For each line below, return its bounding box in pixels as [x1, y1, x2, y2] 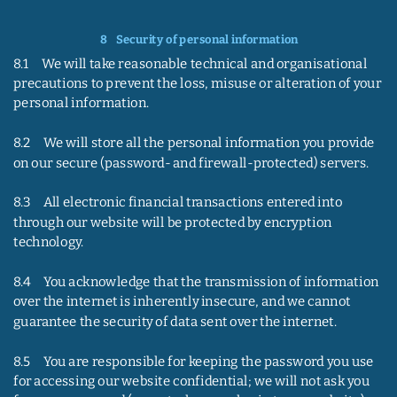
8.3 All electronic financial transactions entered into [12, 194, 346, 211]
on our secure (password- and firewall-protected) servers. [12, 154, 370, 171]
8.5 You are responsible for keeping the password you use [12, 353, 377, 370]
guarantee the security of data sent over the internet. [12, 313, 337, 330]
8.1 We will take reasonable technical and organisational [12, 55, 370, 72]
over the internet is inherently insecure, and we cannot [12, 293, 354, 310]
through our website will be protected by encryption [12, 214, 335, 230]
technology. [12, 234, 84, 250]
